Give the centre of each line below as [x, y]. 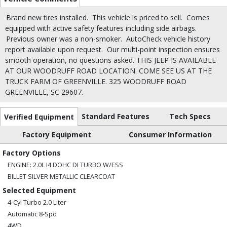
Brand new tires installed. [47, 18]
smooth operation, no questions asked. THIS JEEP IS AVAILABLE [110, 60]
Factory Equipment [57, 135]
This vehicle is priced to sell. [137, 18]
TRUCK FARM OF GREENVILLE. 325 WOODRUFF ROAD [96, 82]
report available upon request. [54, 50]
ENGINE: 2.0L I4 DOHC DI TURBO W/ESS [65, 165]
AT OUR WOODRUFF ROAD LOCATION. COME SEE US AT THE [108, 71]
